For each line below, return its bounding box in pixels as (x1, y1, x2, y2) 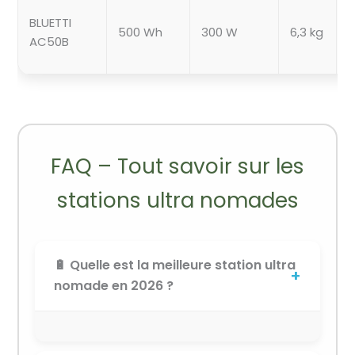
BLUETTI (29, 14, 72, 32)
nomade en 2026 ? (54, 277, 174, 296)
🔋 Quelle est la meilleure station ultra (54, 256, 296, 275)
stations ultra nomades (56, 185, 299, 216)
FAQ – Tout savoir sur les (51, 151, 304, 181)
